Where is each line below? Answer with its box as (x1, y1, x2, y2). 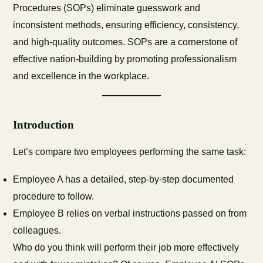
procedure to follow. (13, 191, 95, 201)
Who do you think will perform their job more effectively (13, 242, 240, 252)
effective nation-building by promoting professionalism (13, 54, 237, 64)
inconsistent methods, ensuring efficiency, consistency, (13, 20, 240, 30)
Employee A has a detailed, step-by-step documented (13, 174, 234, 184)
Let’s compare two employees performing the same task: (13, 147, 247, 157)
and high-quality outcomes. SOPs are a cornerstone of (13, 37, 238, 47)
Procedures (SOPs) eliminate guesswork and (13, 3, 201, 13)
